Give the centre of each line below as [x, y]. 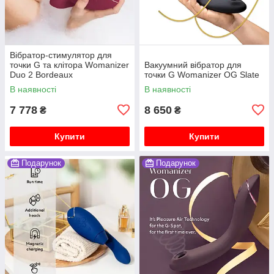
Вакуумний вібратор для [193, 65]
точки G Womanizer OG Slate [202, 74]
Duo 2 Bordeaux [41, 74]
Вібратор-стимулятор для [61, 55]
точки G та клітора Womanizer [69, 65]
